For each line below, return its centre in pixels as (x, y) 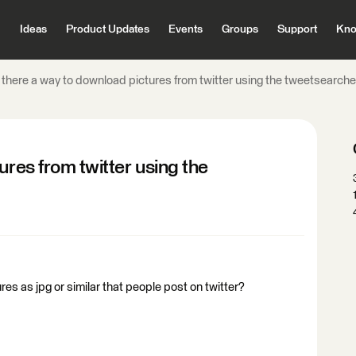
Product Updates (107, 29)
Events (185, 29)
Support (297, 29)
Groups (240, 29)
